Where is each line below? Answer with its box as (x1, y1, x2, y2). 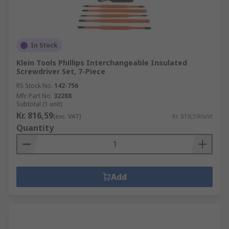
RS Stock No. (16, 81, 53, 90)
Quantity (16, 122, 54, 133)
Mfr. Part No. (16, 91, 52, 100)
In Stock (31, 41, 58, 50)
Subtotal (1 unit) (16, 100, 62, 108)
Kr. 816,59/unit (172, 112, 213, 121)
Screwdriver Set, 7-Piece (16, 66, 105, 76)
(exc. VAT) (53, 112, 81, 121)
